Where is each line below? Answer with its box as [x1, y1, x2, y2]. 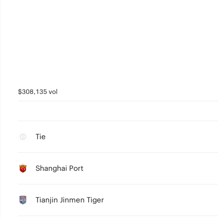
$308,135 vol [18, 88, 57, 96]
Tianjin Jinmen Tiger [35, 195, 104, 204]
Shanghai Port [35, 163, 83, 173]
